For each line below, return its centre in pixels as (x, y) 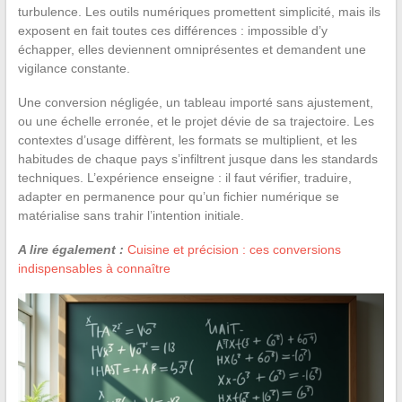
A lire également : (70, 249)
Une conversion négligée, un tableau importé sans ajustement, (195, 102)
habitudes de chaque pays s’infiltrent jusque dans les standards (197, 158)
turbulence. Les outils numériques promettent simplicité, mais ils (199, 11)
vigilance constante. (74, 68)
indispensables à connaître (94, 268)
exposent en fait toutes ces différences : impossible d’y (172, 30)
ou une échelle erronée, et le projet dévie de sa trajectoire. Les (196, 121)
